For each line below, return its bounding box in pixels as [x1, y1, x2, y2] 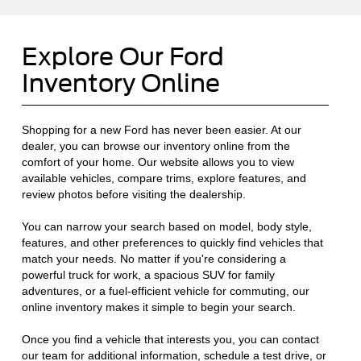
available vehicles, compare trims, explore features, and [21, 172, 306, 185]
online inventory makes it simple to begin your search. [21, 301, 296, 313]
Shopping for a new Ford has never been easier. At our [21, 123, 301, 136]
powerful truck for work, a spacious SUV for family [21, 268, 275, 281]
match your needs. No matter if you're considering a [21, 252, 286, 265]
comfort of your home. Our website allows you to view [21, 156, 294, 168]
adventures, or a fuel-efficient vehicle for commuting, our [21, 284, 309, 297]
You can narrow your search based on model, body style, [21, 220, 312, 233]
